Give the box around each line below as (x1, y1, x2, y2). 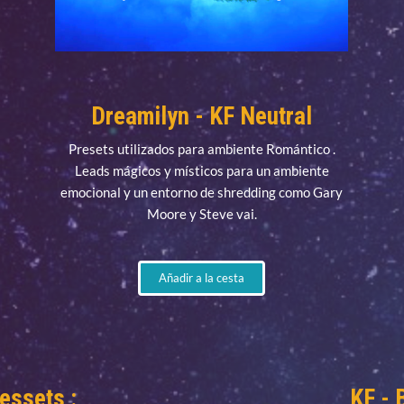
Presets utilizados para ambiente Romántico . (68, 141, 335, 158)
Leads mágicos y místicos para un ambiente (74, 162, 329, 179)
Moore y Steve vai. (146, 206, 257, 223)
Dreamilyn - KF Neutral (91, 102, 313, 132)
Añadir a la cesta (159, 271, 245, 286)
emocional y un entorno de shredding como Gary (60, 184, 344, 201)
